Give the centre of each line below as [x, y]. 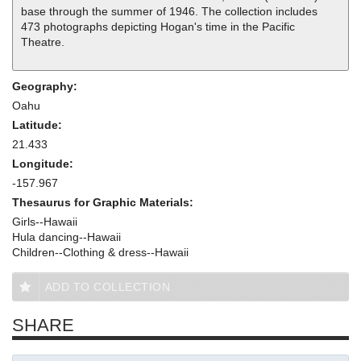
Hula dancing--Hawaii [66, 237]
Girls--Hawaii [45, 221]
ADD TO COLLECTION [107, 286]
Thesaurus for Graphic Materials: [104, 202]
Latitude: [39, 124]
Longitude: [44, 163]
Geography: [46, 86]
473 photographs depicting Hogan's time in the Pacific [158, 26]
